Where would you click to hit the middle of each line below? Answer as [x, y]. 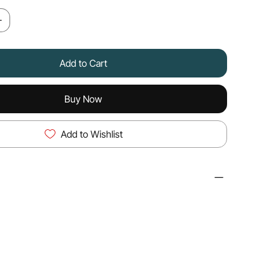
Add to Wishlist [91, 134]
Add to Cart [83, 63]
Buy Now [83, 99]
